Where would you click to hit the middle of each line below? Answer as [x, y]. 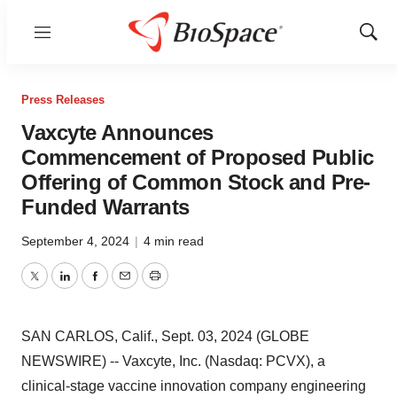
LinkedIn [90, 286]
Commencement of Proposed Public [198, 157]
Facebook [125, 286]
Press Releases [63, 100]
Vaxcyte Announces [117, 132]
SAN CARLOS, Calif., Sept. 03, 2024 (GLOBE [165, 336]
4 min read [174, 241]
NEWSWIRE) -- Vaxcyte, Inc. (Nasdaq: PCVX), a [173, 361]
